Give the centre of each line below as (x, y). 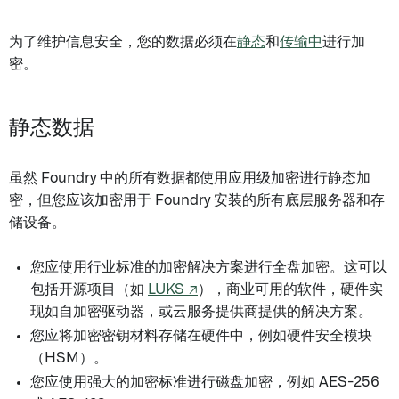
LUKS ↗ (173, 289)
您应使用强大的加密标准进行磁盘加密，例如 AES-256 (205, 382)
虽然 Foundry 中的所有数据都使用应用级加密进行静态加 (190, 178)
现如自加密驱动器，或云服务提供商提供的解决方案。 (201, 312)
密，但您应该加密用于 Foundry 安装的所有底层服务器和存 (197, 200)
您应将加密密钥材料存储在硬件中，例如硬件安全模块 (201, 336)
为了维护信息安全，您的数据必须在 (123, 42)
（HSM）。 (69, 358)
